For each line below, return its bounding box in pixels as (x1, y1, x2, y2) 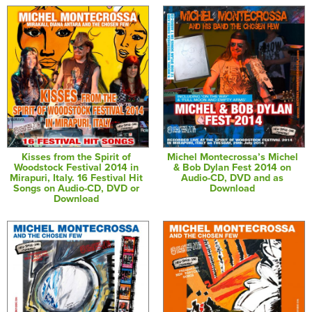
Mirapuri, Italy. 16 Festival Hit (10, 171, 143, 184)
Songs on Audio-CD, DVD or (13, 182, 140, 194)
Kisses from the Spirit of (22, 150, 132, 163)
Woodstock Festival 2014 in (14, 161, 139, 173)
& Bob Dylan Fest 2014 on (173, 161, 292, 173)
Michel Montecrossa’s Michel (166, 150, 298, 163)
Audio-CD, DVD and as (181, 171, 284, 184)
